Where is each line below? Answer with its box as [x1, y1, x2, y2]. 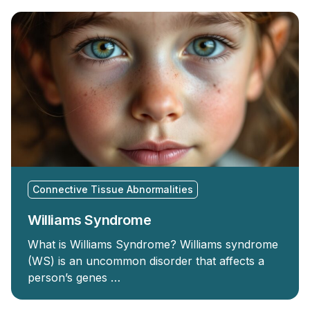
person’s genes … [28, 271, 120, 284]
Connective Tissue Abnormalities [33, 183, 193, 195]
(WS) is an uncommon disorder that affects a [28, 254, 264, 268]
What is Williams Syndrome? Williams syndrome [28, 237, 278, 251]
